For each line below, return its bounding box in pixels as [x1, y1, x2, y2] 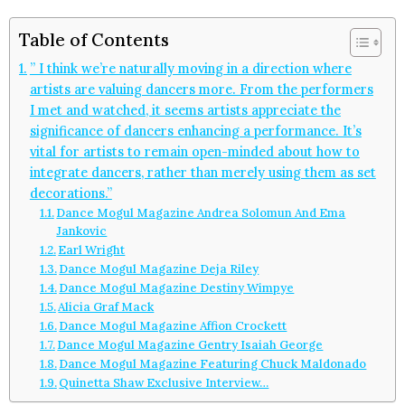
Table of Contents [19, 28, 169, 51]
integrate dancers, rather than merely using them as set [29, 163, 376, 181]
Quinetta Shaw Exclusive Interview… [59, 374, 269, 391]
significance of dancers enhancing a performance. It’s [29, 121, 362, 139]
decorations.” [29, 184, 112, 202]
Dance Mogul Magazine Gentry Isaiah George [57, 336, 324, 353]
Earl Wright [58, 241, 126, 258]
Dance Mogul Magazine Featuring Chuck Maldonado [59, 355, 367, 372]
